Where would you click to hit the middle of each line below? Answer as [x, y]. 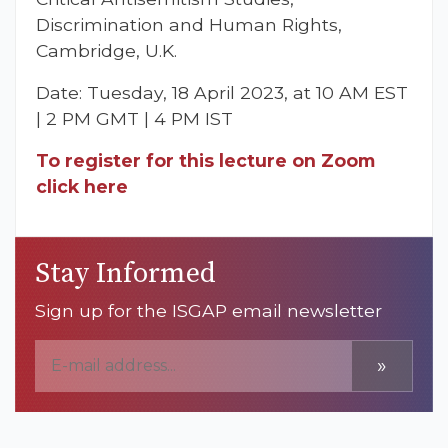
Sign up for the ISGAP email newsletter [208, 310]
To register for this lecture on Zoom [205, 160]
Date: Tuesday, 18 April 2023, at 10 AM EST [222, 92]
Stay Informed [125, 273]
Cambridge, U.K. [106, 50]
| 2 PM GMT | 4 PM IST [134, 118]
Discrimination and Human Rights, [189, 24]
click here [82, 186]
